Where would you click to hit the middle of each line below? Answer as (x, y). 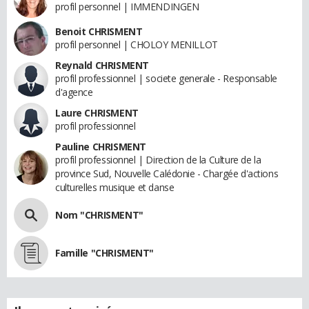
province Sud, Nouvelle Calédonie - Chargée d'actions (167, 173)
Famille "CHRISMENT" (105, 252)
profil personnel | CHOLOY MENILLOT (137, 44)
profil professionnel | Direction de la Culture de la (158, 159)
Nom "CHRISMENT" (99, 215)
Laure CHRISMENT (97, 112)
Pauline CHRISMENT (101, 146)
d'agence (74, 92)
